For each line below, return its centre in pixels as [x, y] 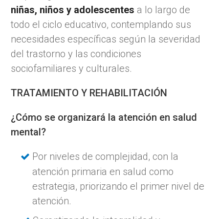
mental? [29, 132]
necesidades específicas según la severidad [106, 39]
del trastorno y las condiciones [76, 54]
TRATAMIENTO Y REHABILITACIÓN [89, 93]
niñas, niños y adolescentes [73, 10]
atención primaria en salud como [103, 171]
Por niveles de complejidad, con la [106, 156]
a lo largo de [163, 10]
